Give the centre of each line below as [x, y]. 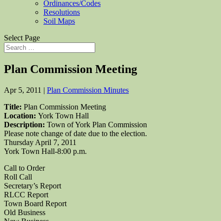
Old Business [25, 212]
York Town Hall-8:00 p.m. [45, 151]
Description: [25, 124]
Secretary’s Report [33, 185]
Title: [14, 107]
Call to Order [24, 168]
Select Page [22, 38]
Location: [21, 115]
